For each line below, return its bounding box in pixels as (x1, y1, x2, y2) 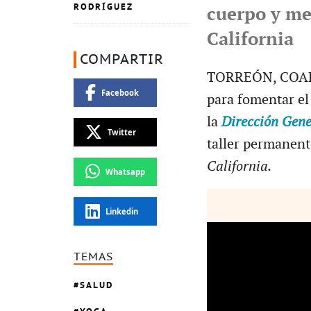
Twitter (107, 126, 136, 137)
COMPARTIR (80, 51, 164, 67)
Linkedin (105, 205, 138, 217)
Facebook (101, 87, 139, 98)
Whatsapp (105, 166, 145, 177)
